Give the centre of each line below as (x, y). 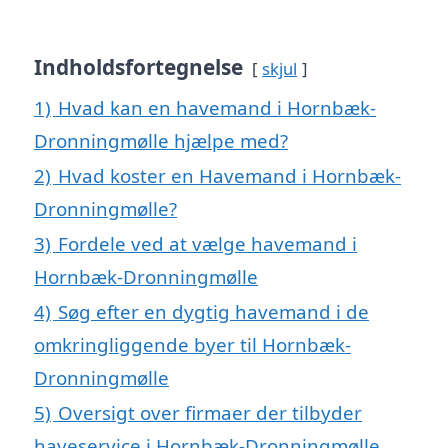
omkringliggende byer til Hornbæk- (192, 344)
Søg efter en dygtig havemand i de (213, 311)
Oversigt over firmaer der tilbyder (210, 412)
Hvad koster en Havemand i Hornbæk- (229, 175)
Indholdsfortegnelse (138, 66)
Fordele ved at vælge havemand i (207, 243)
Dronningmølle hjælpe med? (161, 140)
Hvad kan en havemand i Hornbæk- (217, 107)
